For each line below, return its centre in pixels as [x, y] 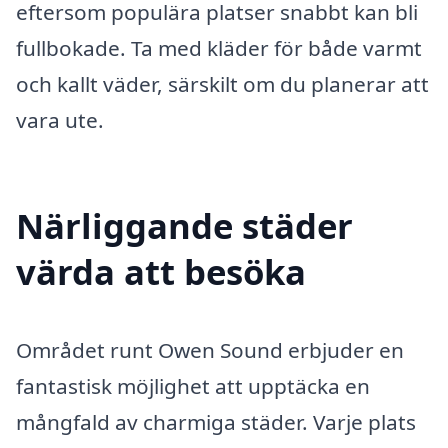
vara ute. [60, 120]
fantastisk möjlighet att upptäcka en [193, 386]
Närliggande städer [184, 226]
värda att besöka [161, 272]
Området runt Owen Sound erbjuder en [210, 350]
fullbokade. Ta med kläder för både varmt [219, 48]
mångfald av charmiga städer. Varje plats [216, 422]
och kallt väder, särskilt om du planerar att [222, 84]
